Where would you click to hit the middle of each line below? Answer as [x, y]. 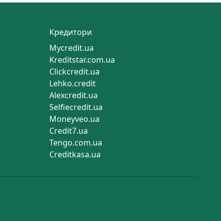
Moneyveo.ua [74, 119]
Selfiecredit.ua [76, 107]
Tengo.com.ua [76, 143]
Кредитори [71, 32]
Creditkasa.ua [75, 155]
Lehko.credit [73, 84]
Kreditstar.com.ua [82, 60]
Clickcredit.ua [74, 72]
